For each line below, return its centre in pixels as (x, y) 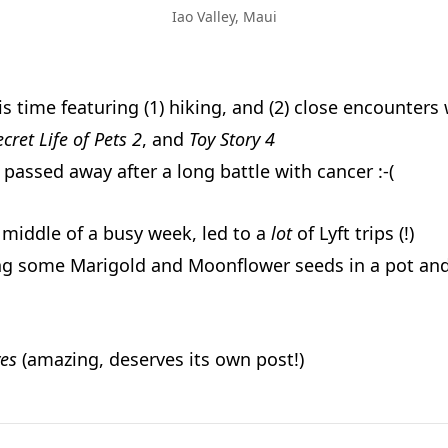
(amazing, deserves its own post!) (160, 359)
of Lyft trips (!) (355, 233)
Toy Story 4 (232, 139)
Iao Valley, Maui (224, 16)
